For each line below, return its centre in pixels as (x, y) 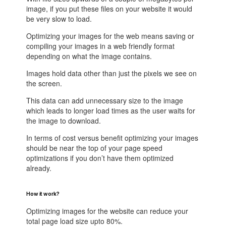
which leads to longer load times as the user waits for (111, 110)
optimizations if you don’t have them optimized (100, 158)
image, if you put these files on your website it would (109, 8)
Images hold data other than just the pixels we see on (112, 73)
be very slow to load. (59, 18)
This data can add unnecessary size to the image (105, 100)
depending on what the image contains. (89, 56)
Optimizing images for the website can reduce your (107, 211)
